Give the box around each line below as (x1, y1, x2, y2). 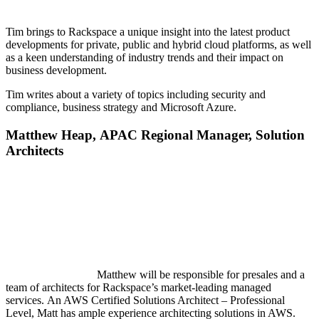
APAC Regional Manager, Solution (100, 127, 305, 142)
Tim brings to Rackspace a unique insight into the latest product (6, 26, 290, 38)
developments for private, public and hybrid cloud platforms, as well (6, 38, 311, 51)
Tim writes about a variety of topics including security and (6, 88, 266, 101)
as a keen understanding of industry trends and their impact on (6, 51, 283, 64)
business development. (6, 64, 107, 77)
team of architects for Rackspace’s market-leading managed (6, 281, 271, 294)
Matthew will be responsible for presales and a (97, 268, 305, 281)
